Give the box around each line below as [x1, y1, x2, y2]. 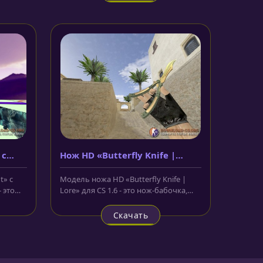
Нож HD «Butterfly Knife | [59, 149, 176, 161]
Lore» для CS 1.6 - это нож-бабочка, [59, 184, 187, 195]
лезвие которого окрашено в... [59, 195, 173, 207]
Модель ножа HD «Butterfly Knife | [59, 173, 186, 184]
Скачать [113, 209, 148, 221]
